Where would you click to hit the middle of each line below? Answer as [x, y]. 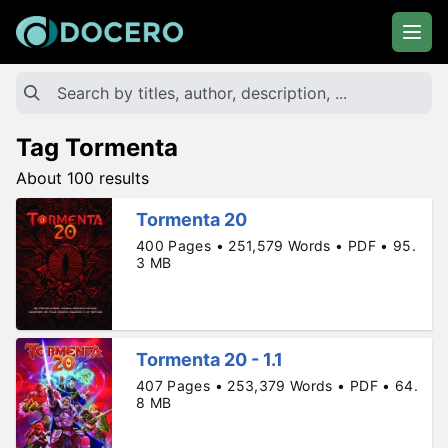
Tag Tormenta [97, 147]
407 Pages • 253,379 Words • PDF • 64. [277, 386]
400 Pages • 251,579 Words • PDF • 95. [276, 245]
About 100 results [82, 178]
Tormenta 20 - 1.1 [209, 360]
